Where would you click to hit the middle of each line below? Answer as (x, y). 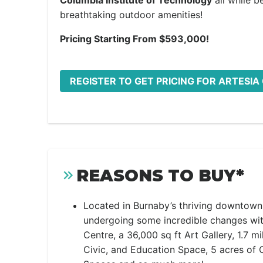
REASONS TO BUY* (160, 176)
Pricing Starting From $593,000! (134, 39)
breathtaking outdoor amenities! (131, 15)
